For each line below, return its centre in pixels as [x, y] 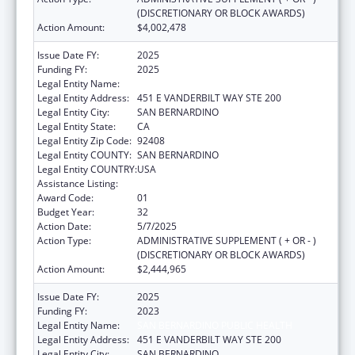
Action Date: [64, 226]
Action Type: [64, 240]
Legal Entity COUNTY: [84, 155]
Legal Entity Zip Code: [84, 140]
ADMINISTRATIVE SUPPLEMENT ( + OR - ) [227, 240]
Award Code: [65, 197]
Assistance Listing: [78, 183]
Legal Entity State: [76, 126]
